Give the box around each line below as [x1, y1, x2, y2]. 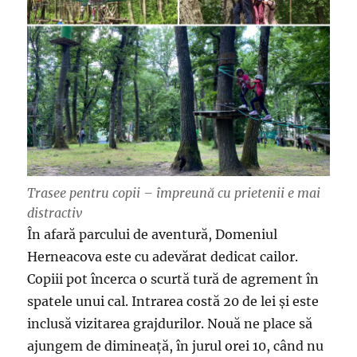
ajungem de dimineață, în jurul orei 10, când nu [27, 337, 324, 354]
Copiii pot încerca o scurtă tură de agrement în [27, 270, 320, 287]
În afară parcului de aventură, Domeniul [27, 226, 278, 242]
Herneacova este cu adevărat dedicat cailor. [27, 248, 299, 265]
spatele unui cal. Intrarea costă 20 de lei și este [27, 292, 320, 309]
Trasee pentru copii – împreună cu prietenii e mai [27, 184, 321, 201]
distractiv [27, 204, 83, 221]
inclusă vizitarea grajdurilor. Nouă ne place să [27, 315, 313, 331]
